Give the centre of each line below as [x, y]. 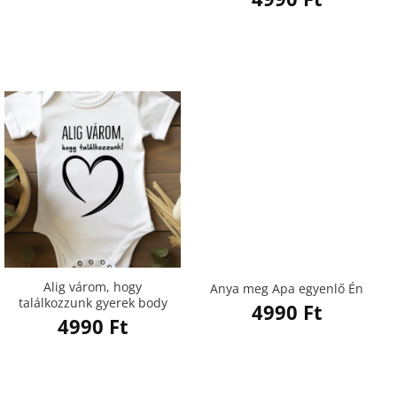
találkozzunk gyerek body [93, 303]
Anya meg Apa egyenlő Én [287, 288]
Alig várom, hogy [93, 287]
